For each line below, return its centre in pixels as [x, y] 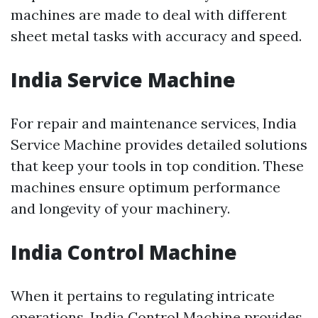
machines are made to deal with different [149, 15]
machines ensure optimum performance [146, 187]
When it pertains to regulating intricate [143, 296]
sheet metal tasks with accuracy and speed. [156, 36]
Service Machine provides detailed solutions [159, 145]
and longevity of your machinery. [120, 209]
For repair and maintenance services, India [154, 124]
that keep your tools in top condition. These [157, 166]
